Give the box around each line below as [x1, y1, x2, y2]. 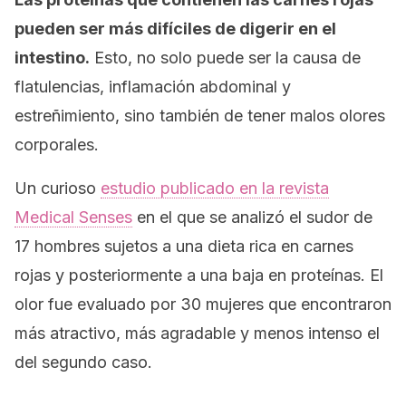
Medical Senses [14, 208, 132, 227]
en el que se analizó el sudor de [132, 208, 372, 227]
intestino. [14, 48, 90, 67]
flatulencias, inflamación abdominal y [14, 77, 291, 96]
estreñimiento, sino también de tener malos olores [14, 106, 385, 125]
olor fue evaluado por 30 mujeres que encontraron [14, 295, 391, 314]
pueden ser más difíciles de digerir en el [14, 19, 336, 38]
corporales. [14, 135, 99, 154]
